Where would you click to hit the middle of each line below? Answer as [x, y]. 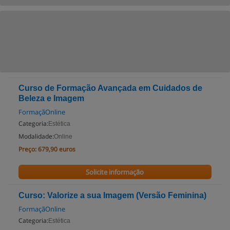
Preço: [27, 149]
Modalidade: [36, 136]
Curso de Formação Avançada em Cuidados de [110, 88]
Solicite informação [115, 172]
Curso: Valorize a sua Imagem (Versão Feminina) [112, 195]
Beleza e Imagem [51, 98]
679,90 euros [57, 149]
